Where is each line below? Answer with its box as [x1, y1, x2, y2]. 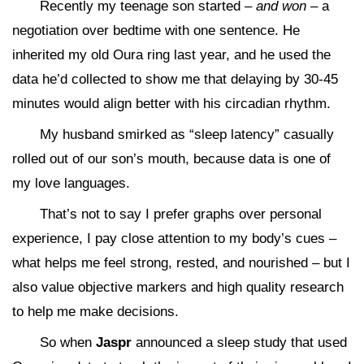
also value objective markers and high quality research [12, 279, 344, 295]
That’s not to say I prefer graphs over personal [40, 206, 322, 222]
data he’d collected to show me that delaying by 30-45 [12, 71, 338, 87]
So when [40, 334, 96, 350]
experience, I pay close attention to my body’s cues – [12, 230, 336, 246]
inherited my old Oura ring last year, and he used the [12, 46, 331, 63]
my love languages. [12, 175, 130, 191]
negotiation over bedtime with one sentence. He [12, 22, 300, 38]
